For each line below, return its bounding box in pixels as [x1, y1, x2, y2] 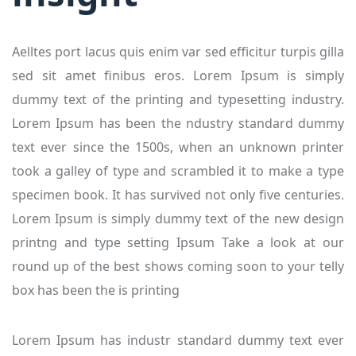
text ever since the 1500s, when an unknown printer [12, 137, 344, 156]
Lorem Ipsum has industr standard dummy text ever [12, 331, 344, 349]
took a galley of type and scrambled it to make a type [12, 161, 344, 180]
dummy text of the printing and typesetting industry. [12, 90, 344, 108]
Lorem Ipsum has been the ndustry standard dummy [12, 114, 344, 132]
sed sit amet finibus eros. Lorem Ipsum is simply [12, 66, 344, 84]
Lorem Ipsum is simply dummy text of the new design [12, 209, 344, 227]
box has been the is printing [12, 281, 180, 299]
